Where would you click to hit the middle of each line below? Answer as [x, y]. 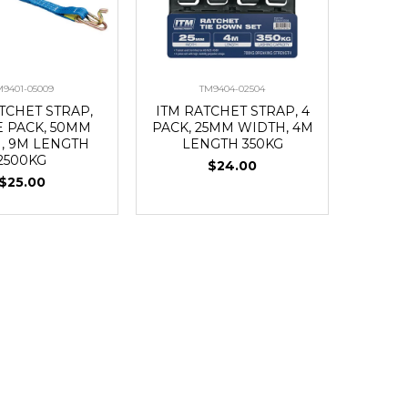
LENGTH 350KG [232, 143]
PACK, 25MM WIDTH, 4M [232, 127]
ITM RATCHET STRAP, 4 [232, 111]
